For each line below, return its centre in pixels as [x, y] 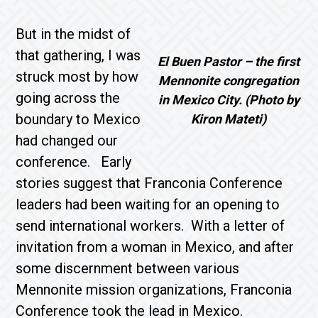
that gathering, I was [78, 55]
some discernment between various [128, 268]
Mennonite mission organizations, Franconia [154, 290]
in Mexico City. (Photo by [229, 100]
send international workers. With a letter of [150, 226]
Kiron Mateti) [229, 119]
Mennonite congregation [229, 81]
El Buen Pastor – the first [229, 61]
